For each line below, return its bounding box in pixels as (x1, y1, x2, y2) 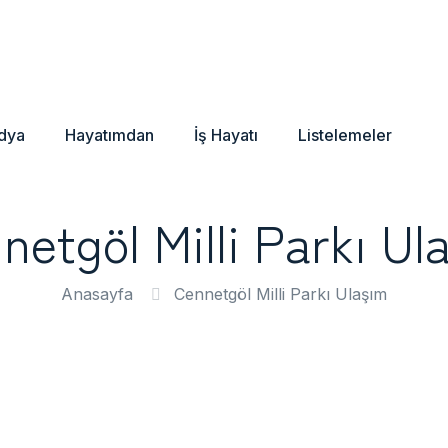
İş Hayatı (194, 125, 258, 145)
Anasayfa (61, 284, 133, 304)
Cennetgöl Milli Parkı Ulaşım (174, 284, 387, 304)
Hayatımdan (65, 125, 154, 145)
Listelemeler (298, 125, 392, 145)
